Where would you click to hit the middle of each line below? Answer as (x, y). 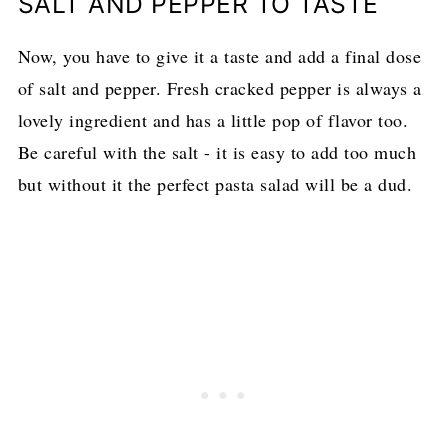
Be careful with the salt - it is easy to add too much (217, 152)
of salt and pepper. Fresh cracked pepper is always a (219, 88)
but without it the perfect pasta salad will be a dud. (215, 184)
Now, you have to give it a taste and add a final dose (219, 56)
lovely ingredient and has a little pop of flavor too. (213, 120)
